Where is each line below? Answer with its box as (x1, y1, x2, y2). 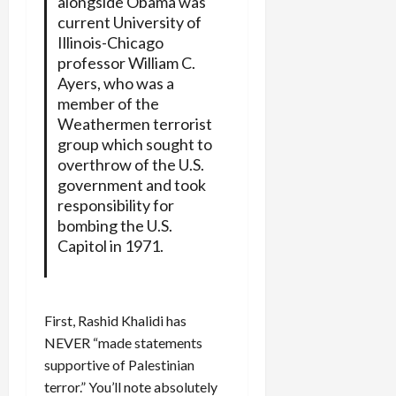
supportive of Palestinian (44, 355, 194, 373)
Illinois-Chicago (57, 32, 164, 52)
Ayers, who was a (57, 72, 174, 93)
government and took (57, 174, 206, 194)
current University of (57, 11, 202, 32)
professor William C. (57, 52, 195, 72)
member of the (57, 93, 159, 113)
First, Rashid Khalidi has (44, 311, 187, 329)
